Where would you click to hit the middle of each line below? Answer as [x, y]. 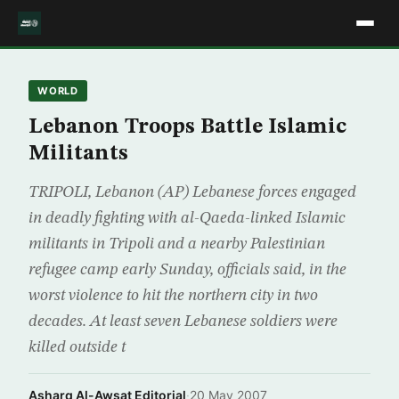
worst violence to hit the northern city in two [173, 296]
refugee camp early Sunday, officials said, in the [187, 270]
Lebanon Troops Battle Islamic [187, 127]
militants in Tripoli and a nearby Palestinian [177, 244]
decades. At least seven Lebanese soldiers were [183, 322]
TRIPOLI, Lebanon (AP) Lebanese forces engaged [192, 192]
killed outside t [77, 347]
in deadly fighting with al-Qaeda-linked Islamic [187, 218]
